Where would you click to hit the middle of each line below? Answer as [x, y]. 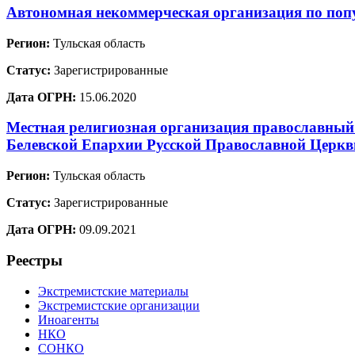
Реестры [34, 260]
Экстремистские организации [119, 305]
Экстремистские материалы [113, 291]
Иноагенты [69, 319]
